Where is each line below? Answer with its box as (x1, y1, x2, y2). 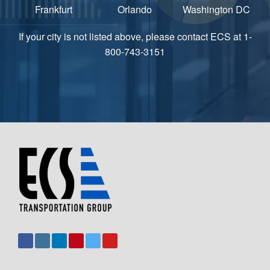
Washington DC (182, 2, 250, 16)
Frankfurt (35, 2, 73, 16)
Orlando (118, 2, 152, 16)
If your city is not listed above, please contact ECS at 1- (18, 29, 252, 43)
